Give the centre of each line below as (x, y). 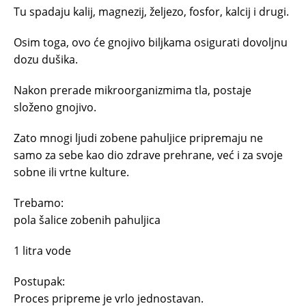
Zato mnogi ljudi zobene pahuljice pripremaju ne (138, 138)
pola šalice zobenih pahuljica (87, 220)
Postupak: (39, 281)
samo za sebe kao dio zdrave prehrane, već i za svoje (148, 155)
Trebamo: (39, 203)
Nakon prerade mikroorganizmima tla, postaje (133, 90)
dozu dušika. (46, 59)
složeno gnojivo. (55, 107)
